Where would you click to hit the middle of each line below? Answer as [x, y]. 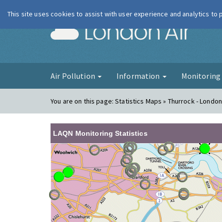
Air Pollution [74, 76]
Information [139, 76]
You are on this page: [83, 101]
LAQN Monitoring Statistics [100, 133]
